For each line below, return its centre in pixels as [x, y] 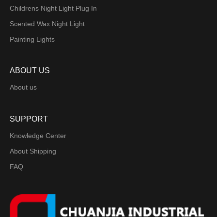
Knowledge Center [38, 136]
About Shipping [33, 151]
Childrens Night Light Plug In [53, 8]
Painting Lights [32, 39]
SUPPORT [29, 119]
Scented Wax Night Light [47, 23]
